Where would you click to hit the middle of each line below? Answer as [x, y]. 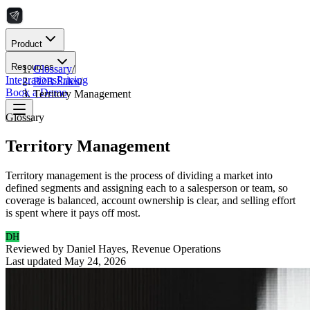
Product [27, 44]
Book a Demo [36, 92]
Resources [33, 67]
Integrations [31, 80]
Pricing [72, 80]
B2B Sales [56, 81]
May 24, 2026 [95, 262]
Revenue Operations [176, 249]
